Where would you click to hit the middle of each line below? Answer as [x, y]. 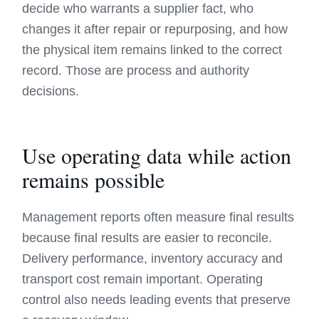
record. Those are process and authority [136, 70]
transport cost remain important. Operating [143, 279]
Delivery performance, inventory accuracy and [153, 258]
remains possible [94, 179]
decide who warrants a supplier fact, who [138, 9]
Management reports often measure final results [158, 217]
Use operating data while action [157, 155]
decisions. [51, 91]
